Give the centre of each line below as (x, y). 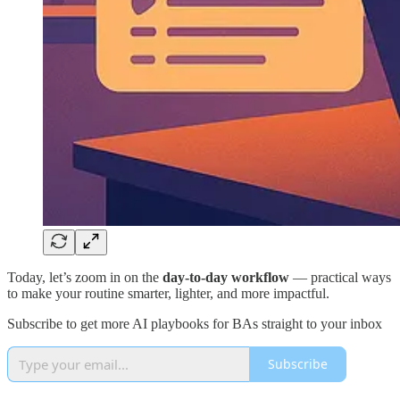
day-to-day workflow (226, 277)
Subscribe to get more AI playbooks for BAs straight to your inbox (195, 323)
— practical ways (340, 277)
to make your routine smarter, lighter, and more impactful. (168, 293)
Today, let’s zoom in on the (85, 277)
